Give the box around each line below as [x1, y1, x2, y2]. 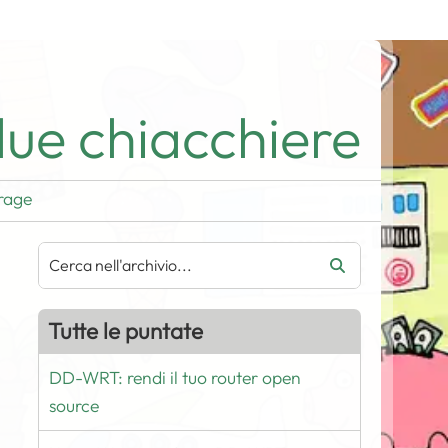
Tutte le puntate [48, 317, 204, 345]
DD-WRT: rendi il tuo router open [49, 366, 302, 389]
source [49, 394, 100, 417]
